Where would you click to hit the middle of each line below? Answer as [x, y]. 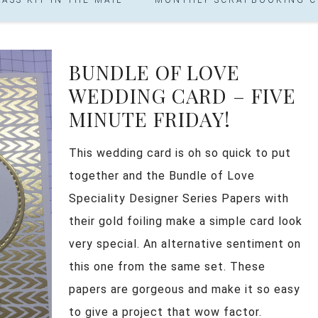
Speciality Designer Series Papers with [179, 198]
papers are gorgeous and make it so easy [185, 289]
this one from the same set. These [167, 266]
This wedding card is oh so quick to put [180, 153]
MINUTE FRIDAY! [150, 119]
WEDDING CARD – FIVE [182, 95]
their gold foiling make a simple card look [186, 221]
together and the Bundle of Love [162, 175]
